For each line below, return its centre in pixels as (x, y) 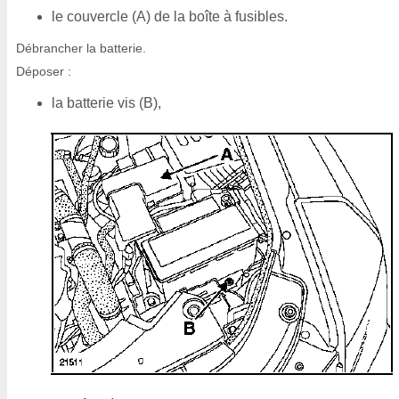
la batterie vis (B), (106, 103)
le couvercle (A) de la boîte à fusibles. (170, 16)
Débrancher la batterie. (81, 48)
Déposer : (44, 71)
